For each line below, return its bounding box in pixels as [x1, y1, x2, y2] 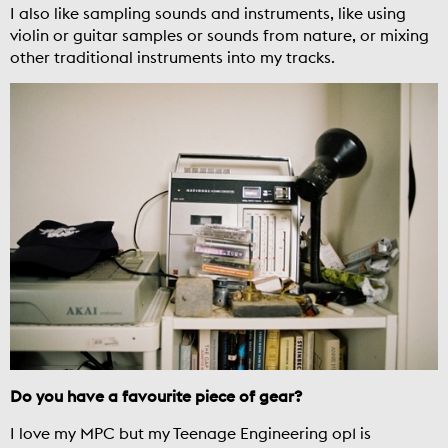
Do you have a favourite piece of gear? [10, 385, 302, 406]
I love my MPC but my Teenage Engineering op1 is [10, 422, 371, 443]
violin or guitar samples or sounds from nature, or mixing [10, 25, 429, 46]
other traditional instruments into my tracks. [10, 47, 335, 68]
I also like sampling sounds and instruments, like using [10, 3, 406, 24]
